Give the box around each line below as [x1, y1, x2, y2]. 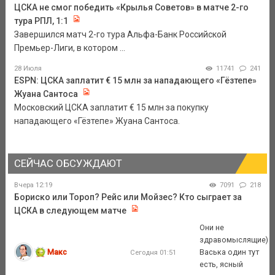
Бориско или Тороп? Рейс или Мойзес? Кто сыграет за [14, 192, 242, 203]
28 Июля [14, 64, 42, 73]
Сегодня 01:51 [130, 247, 176, 257]
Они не [199, 222, 225, 232]
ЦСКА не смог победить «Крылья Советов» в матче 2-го [14, 2, 249, 13]
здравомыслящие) [199, 234, 269, 244]
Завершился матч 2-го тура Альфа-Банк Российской [14, 29, 227, 40]
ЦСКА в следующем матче [14, 206, 126, 216]
